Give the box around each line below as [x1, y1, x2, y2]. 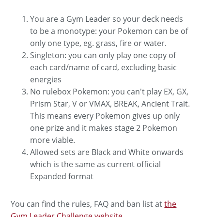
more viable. [30, 134, 76, 145]
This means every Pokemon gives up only [30, 110, 180, 121]
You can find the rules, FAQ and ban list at [11, 198, 165, 209]
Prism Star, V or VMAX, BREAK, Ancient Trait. [30, 98, 190, 109]
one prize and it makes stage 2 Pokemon [30, 122, 178, 133]
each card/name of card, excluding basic [30, 62, 177, 73]
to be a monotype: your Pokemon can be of [30, 25, 188, 36]
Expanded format [30, 170, 94, 182]
